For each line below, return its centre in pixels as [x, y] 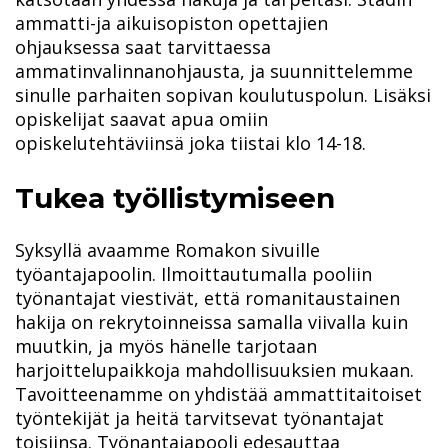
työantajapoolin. [88, 274]
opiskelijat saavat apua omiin [141, 119]
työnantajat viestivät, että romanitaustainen [207, 298]
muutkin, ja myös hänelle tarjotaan [166, 346]
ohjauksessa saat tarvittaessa [143, 47]
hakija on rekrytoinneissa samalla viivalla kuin [211, 322]
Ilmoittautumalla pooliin [266, 274]
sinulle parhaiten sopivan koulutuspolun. [191, 95]
